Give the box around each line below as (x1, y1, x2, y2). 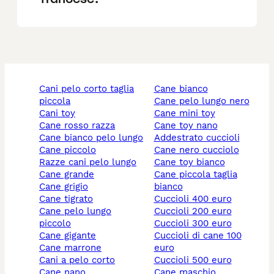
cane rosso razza (45, 120, 115, 131)
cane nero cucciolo (160, 144, 239, 156)
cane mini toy (160, 108, 215, 119)
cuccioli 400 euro (160, 193, 232, 205)
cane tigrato (45, 193, 93, 205)
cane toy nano (160, 120, 218, 131)
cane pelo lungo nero (160, 95, 250, 107)
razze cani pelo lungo (45, 157, 136, 168)
